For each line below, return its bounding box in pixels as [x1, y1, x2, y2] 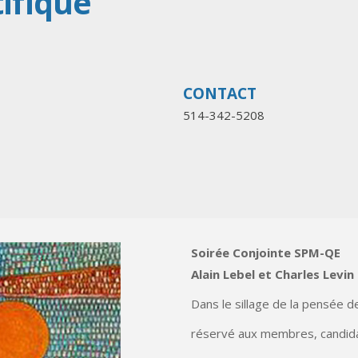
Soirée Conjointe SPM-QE [191, 245, 340, 261]
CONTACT [183, 83, 257, 104]
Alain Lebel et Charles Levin [191, 266, 354, 282]
